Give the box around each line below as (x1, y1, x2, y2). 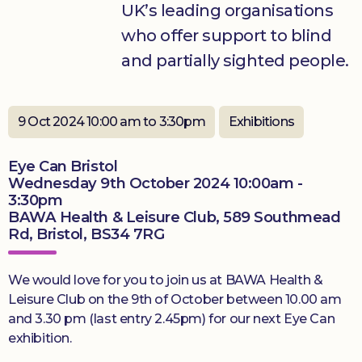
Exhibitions (228, 114, 295, 129)
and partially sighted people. (121, 51, 349, 70)
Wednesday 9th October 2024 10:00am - (8, 174, 303, 192)
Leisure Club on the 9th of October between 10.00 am (8, 292, 342, 307)
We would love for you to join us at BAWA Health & (8, 272, 323, 288)
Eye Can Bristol (8, 157, 118, 175)
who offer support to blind (121, 26, 331, 45)
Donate (16, 27, 73, 45)
